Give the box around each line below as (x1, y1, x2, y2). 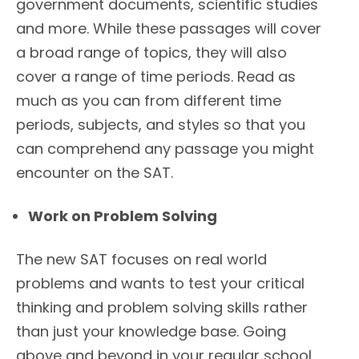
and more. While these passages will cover (16, 18, 321, 39)
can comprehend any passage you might (16, 139, 314, 159)
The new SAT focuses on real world (16, 249, 267, 270)
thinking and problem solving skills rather (16, 297, 308, 318)
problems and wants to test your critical (16, 273, 305, 294)
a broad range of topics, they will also (16, 42, 287, 63)
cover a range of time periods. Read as (16, 67, 296, 87)
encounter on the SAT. (16, 163, 173, 184)
